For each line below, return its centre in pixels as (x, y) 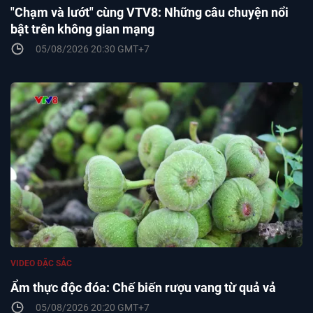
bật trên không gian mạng (82, 29)
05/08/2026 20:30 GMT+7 (93, 49)
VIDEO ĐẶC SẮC (41, 264)
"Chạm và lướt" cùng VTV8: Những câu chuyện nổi (150, 13)
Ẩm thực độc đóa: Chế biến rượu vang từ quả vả (143, 288)
